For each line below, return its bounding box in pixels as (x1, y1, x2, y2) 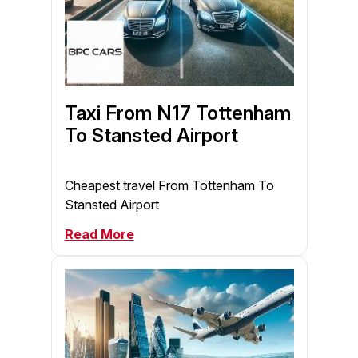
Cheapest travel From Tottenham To (64, 177, 274, 194)
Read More (64, 226, 134, 243)
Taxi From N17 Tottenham (64, 101, 291, 125)
